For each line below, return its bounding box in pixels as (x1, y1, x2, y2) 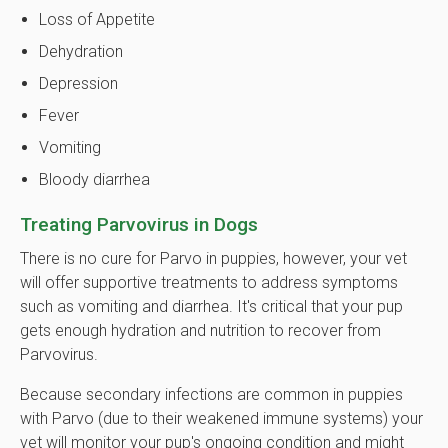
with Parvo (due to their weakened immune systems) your (20, 409, 423, 429)
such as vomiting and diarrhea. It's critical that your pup (20, 297, 403, 317)
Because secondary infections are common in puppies (20, 385, 403, 405)
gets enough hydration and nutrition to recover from (20, 321, 381, 341)
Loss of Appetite (39, 10, 156, 30)
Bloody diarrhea (39, 170, 151, 190)
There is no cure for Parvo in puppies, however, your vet (20, 249, 407, 269)
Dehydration (39, 42, 124, 62)
